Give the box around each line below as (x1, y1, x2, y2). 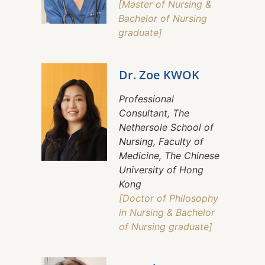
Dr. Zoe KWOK (119, 67, 199, 83)
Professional (119, 93, 174, 105)
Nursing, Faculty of (119, 135, 203, 148)
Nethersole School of (119, 121, 214, 134)
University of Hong (119, 164, 203, 176)
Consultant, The (119, 107, 189, 119)
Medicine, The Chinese (119, 150, 219, 162)
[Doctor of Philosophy (119, 192, 218, 205)
